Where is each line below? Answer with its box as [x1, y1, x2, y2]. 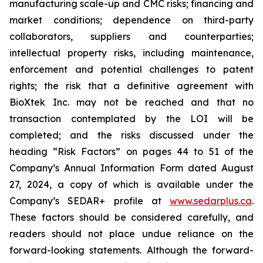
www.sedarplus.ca [170, 195, 252, 207]
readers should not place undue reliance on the [9, 228, 254, 240]
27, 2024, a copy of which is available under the [9, 178, 254, 191]
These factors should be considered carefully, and [9, 211, 254, 224]
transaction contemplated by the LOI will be [9, 113, 254, 125]
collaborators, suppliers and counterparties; [9, 31, 254, 43]
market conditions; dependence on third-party [9, 14, 254, 26]
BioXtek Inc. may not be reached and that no [9, 96, 254, 109]
